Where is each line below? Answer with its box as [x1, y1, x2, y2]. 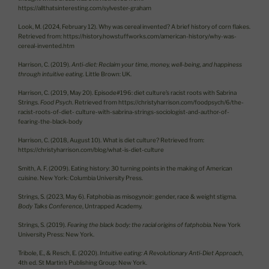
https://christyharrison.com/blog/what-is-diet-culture [18, 145, 164, 153]
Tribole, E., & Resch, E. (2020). [18, 249, 100, 256]
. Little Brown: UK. [83, 70, 131, 77]
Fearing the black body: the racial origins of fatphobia [67, 220, 211, 228]
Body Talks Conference [18, 202, 82, 210]
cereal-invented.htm [18, 41, 74, 49]
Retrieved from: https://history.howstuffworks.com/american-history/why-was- [18, 32, 237, 40]
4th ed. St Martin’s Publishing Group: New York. [18, 258, 147, 266]
